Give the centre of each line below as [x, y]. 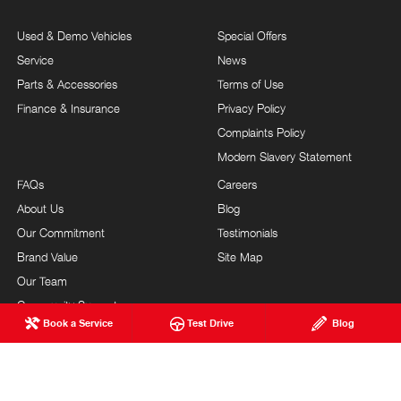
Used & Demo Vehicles [74, 35]
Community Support [67, 305]
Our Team [42, 281]
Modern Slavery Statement [285, 156]
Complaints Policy [261, 132]
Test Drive [211, 323]
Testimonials [247, 232]
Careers [237, 184]
